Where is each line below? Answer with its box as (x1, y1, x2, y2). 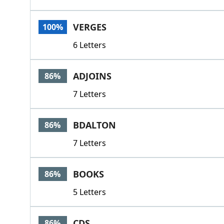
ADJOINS (72, 70, 111, 82)
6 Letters (72, 39, 106, 50)
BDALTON (72, 119, 116, 131)
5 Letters (72, 186, 106, 197)
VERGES (72, 21, 106, 33)
